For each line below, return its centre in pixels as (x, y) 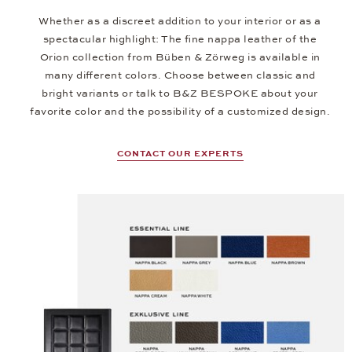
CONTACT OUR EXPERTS (180, 154)
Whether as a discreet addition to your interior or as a (180, 22)
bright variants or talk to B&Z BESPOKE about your (180, 94)
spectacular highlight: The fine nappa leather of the (180, 40)
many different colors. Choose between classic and (180, 76)
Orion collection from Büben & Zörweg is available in (180, 58)
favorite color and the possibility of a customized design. (180, 112)
